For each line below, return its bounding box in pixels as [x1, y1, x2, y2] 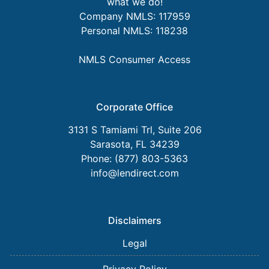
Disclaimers [107, 214, 162, 227]
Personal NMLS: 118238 [81, 25, 188, 37]
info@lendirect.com [90, 167, 179, 180]
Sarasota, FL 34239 [89, 138, 180, 151]
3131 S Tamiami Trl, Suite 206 [67, 124, 202, 136]
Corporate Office [96, 101, 173, 113]
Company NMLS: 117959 [79, 10, 190, 23]
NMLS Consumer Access [79, 53, 190, 66]
